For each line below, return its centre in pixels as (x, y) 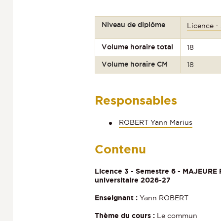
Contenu (120, 149)
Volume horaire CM (135, 64)
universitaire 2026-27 (133, 180)
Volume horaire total (138, 47)
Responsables (136, 101)
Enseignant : (116, 198)
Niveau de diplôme (134, 25)
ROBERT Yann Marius (156, 123)
